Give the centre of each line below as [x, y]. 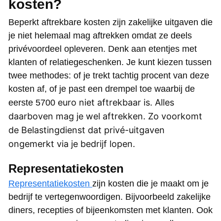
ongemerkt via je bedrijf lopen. [72, 144]
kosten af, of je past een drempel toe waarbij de [102, 89]
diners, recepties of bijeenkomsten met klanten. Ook [110, 210]
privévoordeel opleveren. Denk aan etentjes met [103, 49]
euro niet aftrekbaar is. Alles [116, 103]
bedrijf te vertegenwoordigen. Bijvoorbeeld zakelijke [110, 197]
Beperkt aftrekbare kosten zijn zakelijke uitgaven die [110, 22]
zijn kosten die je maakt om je [150, 184]
